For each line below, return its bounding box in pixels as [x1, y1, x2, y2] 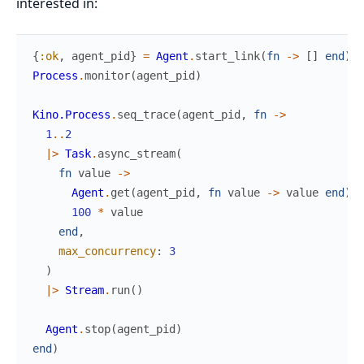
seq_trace [117, 108, 175, 122]
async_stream [97, 147, 175, 161]
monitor [84, 69, 130, 83]
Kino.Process [32, 108, 110, 122]
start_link [195, 50, 260, 63]
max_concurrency [58, 245, 156, 258]
